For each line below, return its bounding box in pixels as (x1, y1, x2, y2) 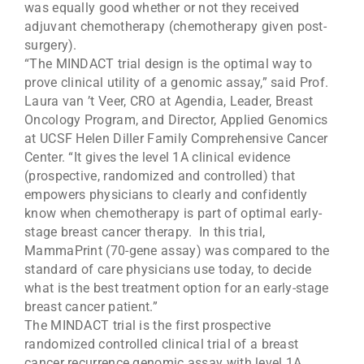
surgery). (24, 37, 77, 54)
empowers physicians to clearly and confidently (24, 187, 308, 203)
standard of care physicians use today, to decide (24, 262, 312, 278)
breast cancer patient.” (24, 299, 158, 315)
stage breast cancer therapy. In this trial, (24, 224, 266, 240)
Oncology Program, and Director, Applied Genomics (24, 112, 328, 128)
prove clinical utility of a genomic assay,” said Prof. (24, 75, 329, 91)
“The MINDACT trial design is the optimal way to (24, 56, 313, 72)
